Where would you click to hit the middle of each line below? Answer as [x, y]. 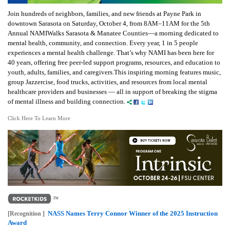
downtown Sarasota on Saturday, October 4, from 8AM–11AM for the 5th [109, 24]
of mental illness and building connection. [67, 102]
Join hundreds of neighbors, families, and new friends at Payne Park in [104, 14]
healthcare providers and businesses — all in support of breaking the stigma [112, 92]
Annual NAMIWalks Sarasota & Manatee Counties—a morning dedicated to [113, 33]
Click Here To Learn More [39, 118]
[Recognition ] [26, 213]
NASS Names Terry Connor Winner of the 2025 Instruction [133, 213]
